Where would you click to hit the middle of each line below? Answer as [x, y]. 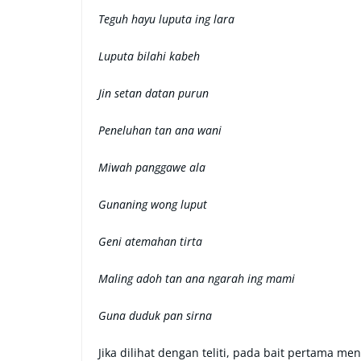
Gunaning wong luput [153, 204]
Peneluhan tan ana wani [160, 130]
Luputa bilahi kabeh [151, 56]
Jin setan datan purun [154, 93]
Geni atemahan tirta [150, 241]
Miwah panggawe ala [154, 167]
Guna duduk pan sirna [155, 315]
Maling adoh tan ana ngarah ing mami [197, 278]
